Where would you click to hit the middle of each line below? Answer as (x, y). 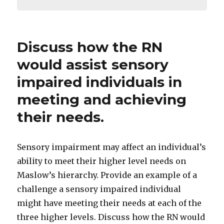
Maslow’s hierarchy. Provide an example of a (107, 175)
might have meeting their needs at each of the (109, 203)
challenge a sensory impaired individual (99, 189)
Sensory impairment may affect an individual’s (112, 147)
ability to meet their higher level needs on (102, 161)
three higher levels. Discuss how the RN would (111, 217)
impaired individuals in (100, 82)
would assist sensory (93, 65)
